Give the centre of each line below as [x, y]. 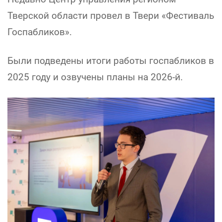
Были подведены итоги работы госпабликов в [111, 61]
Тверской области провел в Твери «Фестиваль [111, 16]
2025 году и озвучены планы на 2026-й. [95, 77]
